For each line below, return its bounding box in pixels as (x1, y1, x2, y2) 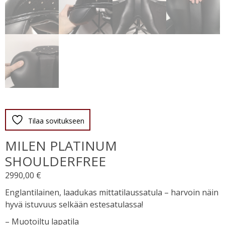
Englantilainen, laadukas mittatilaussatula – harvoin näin (5, 187, 218, 198)
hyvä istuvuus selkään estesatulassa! (5, 199, 143, 210)
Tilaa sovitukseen (28, 116, 84, 126)
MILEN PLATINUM (5, 137, 117, 155)
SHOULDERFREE (5, 152, 106, 171)
